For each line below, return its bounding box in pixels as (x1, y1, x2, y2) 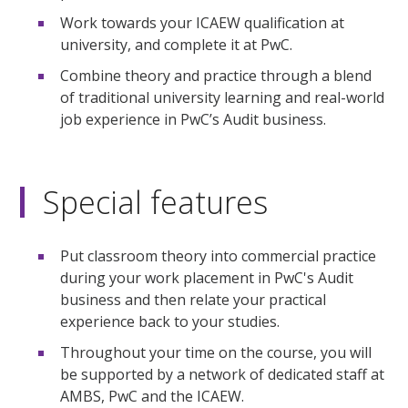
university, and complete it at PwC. (60, 35, 293, 56)
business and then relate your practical (60, 290, 327, 311)
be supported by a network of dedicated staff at (60, 364, 385, 385)
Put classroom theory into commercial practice (60, 246, 377, 267)
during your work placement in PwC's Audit (60, 268, 354, 289)
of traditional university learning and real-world (60, 87, 385, 108)
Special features (43, 181, 269, 224)
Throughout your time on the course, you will (60, 342, 372, 363)
